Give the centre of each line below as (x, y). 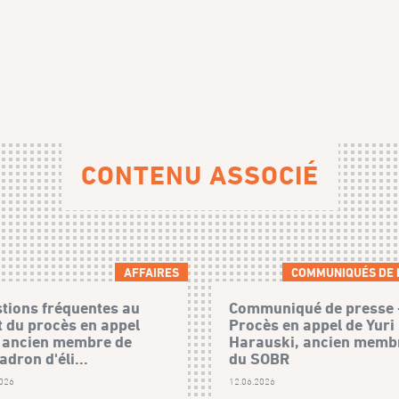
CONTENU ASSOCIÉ (199, 175)
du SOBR (260, 359)
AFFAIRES (151, 273)
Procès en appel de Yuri (312, 325)
